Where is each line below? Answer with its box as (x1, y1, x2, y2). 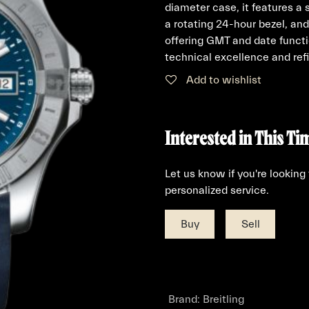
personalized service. (165, 184, 269, 197)
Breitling (202, 293, 244, 306)
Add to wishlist (186, 74, 261, 86)
